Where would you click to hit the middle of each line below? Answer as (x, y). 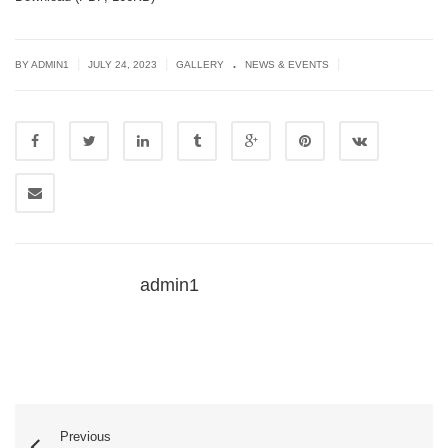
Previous (85, 437)
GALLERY (200, 65)
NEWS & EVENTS (287, 65)
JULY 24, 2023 (124, 65)
